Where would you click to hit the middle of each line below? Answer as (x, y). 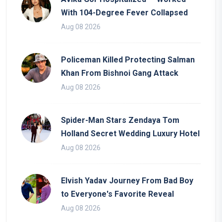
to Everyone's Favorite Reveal (117, 194)
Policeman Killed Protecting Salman (128, 59)
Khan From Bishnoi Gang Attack (120, 73)
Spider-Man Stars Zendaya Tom (120, 120)
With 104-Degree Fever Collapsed (124, 12)
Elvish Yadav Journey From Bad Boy (127, 180)
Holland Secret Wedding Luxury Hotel (130, 133)
